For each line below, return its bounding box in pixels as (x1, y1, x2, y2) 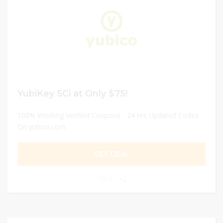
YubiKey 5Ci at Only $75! (17, 88, 127, 99)
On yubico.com (17, 122, 66, 131)
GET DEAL (93, 149, 130, 158)
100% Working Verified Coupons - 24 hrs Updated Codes (17, 111, 199, 120)
